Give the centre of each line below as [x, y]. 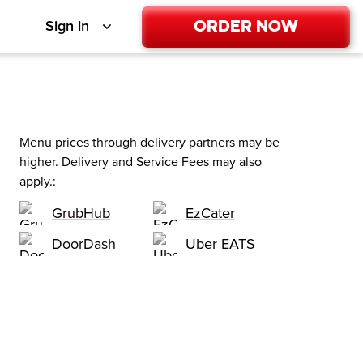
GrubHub [81, 213]
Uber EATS [220, 243]
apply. [36, 181]
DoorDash [84, 243]
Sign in [67, 27]
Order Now [246, 25]
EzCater [210, 213]
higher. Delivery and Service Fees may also [141, 162]
